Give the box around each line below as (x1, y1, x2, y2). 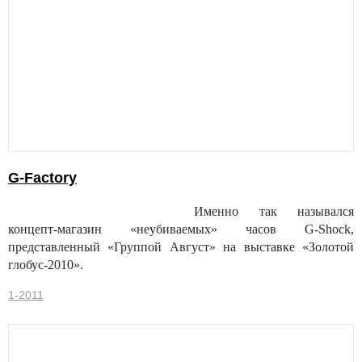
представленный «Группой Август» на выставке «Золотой (8, 240, 354, 255)
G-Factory (8, 170, 77, 187)
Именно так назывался (194, 204, 354, 219)
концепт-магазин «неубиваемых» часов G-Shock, (8, 222, 354, 237)
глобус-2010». (8, 258, 83, 272)
